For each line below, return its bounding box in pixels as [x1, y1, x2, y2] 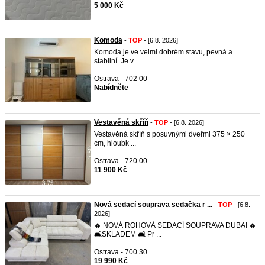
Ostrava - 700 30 [94, 248, 147, 256]
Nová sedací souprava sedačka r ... [94, 201, 212, 209]
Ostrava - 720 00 [94, 157, 147, 165]
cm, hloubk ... [94, 139, 136, 147]
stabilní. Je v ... [94, 57, 141, 65]
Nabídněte [94, 83, 128, 92]
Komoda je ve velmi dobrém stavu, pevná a [94, 48, 232, 56]
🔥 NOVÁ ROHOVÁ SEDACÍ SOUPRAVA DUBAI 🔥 [94, 221, 256, 230]
